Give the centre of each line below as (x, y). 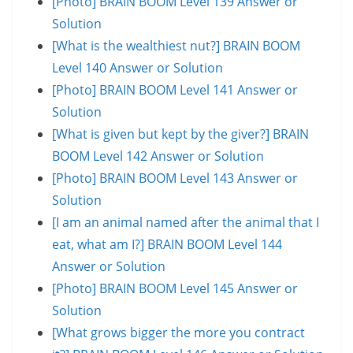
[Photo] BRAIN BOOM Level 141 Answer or (175, 89)
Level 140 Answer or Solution (137, 67)
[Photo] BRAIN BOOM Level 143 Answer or (175, 178)
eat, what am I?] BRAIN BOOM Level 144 (167, 244)
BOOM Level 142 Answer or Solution (158, 156)
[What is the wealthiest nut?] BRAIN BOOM (176, 45)
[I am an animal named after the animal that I (186, 222)
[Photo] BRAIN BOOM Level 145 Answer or (175, 288)
